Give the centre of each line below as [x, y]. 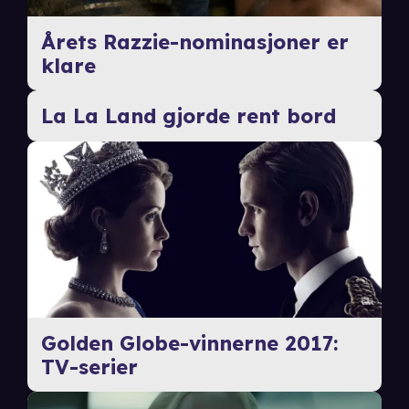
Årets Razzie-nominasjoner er [194, 42]
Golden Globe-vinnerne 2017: [189, 343]
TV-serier [89, 367]
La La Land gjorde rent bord [188, 115]
